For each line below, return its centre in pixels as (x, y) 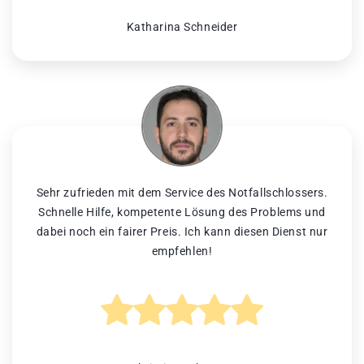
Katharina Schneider (182, 27)
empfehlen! (182, 251)
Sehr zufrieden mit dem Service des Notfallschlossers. (182, 193)
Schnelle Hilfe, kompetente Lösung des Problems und (182, 212)
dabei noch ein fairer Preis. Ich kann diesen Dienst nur (182, 232)
